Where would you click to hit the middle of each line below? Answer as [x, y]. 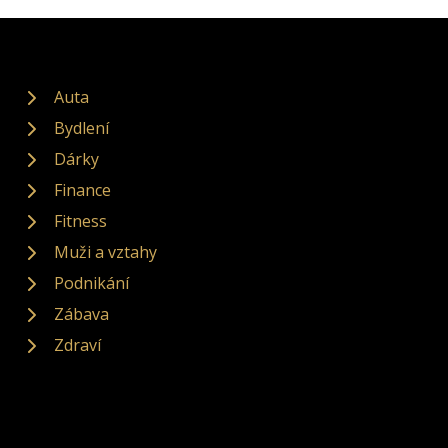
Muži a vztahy [105, 252]
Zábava [81, 314]
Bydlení [81, 128]
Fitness [80, 221]
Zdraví [77, 345]
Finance [82, 190]
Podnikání [91, 283]
